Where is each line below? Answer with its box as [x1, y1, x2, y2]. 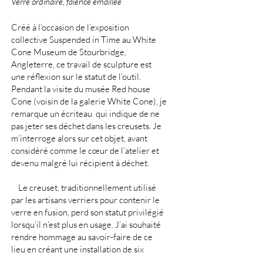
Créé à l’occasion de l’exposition [11, 22, 129, 33]
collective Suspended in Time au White [11, 34, 156, 45]
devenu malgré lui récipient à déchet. [11, 157, 151, 168]
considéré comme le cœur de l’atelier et [11, 145, 159, 156]
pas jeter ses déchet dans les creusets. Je [11, 120, 161, 131]
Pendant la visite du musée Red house [11, 83, 150, 95]
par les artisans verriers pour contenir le [11, 194, 160, 205]
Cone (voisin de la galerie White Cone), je [11, 96, 167, 107]
